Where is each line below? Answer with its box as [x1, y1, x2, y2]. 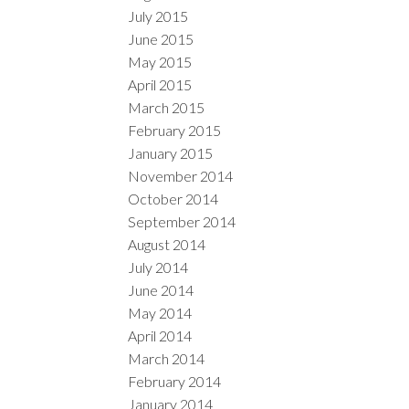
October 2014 [128, 189, 219, 207]
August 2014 [128, 235, 206, 253]
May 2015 [128, 52, 193, 70]
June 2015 [128, 29, 194, 47]
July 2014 [128, 257, 189, 276]
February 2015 [128, 121, 222, 139]
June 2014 [128, 280, 194, 299]
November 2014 [128, 166, 234, 184]
